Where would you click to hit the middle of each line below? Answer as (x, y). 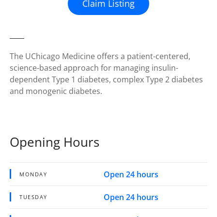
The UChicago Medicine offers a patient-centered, (100, 56)
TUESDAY (33, 197)
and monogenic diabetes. (56, 91)
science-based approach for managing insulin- (94, 68)
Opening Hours (54, 142)
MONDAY (33, 174)
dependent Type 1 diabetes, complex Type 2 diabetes (106, 80)
